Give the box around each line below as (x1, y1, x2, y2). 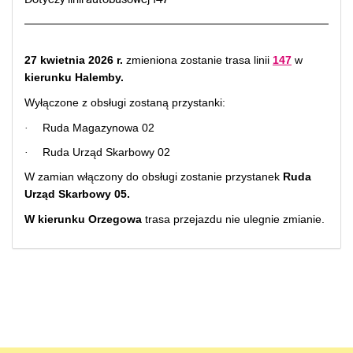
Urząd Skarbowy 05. (24, 188, 130, 200)
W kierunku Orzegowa (24, 213, 145, 225)
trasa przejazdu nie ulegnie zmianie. (145, 213, 325, 225)
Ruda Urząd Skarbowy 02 (43, 146, 170, 158)
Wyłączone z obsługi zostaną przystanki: (24, 96, 225, 109)
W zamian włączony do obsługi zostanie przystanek (24, 170, 283, 183)
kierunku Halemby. (24, 71, 124, 84)
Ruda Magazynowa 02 (43, 121, 154, 134)
